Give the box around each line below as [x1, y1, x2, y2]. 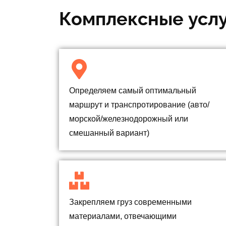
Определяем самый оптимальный [69, 86, 196, 95]
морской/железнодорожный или [69, 114, 188, 123]
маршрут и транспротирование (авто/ [69, 100, 209, 109]
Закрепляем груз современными [69, 197, 192, 206]
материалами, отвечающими [69, 211, 177, 220]
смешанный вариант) [69, 128, 149, 137]
